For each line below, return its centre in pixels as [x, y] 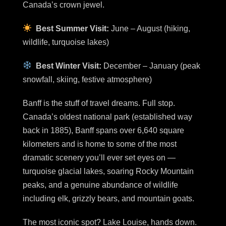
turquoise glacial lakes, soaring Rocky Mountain [108, 171]
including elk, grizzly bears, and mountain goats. [108, 198]
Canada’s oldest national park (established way [107, 117]
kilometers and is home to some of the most [100, 144]
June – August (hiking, [151, 28]
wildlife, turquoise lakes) [66, 42]
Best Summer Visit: [72, 28]
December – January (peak [152, 66]
